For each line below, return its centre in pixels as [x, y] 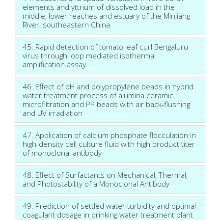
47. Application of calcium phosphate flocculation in [109, 135]
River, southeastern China [66, 24]
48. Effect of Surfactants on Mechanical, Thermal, [105, 175]
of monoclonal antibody [62, 152]
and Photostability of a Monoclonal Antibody [96, 183]
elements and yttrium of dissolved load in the [99, 7]
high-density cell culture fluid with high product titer [109, 144]
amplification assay [54, 64]
